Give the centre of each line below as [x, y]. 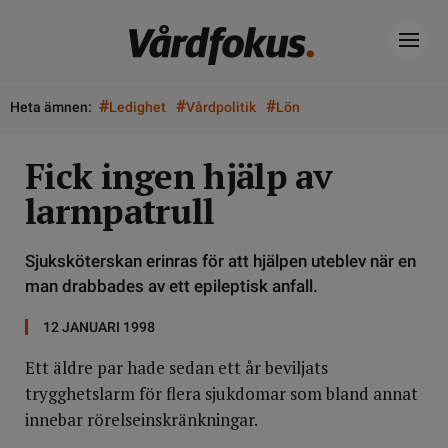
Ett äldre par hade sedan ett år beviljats [176, 367]
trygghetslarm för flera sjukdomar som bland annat [221, 393]
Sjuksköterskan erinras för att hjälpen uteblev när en [220, 261]
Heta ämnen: [51, 107]
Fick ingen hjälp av [179, 176]
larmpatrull [120, 211]
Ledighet [137, 107]
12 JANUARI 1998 [99, 327]
